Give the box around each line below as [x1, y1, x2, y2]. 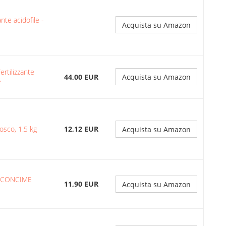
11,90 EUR [64, 179, 98, 189]
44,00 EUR [64, 72, 98, 82]
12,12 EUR [64, 124, 98, 134]
